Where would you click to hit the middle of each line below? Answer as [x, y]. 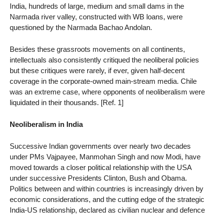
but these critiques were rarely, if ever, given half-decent [97, 70]
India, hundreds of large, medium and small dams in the [97, 6]
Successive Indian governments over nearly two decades [100, 146]
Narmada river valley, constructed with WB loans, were [96, 17]
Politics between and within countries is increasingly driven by [107, 188]
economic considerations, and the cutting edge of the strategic [107, 199]
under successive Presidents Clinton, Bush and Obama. [98, 178]
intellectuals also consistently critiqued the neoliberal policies [104, 60]
